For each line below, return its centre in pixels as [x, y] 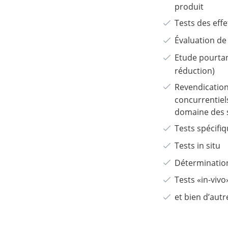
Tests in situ [197, 145]
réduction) [194, 70]
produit [189, 7]
